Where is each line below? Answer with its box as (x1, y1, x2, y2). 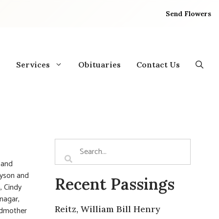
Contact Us (136, 59, 180, 69)
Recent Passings (55, 174, 175, 194)
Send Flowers (166, 9, 212, 18)
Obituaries (78, 59, 121, 69)
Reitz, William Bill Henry (55, 203, 160, 215)
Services (16, 59, 50, 69)
